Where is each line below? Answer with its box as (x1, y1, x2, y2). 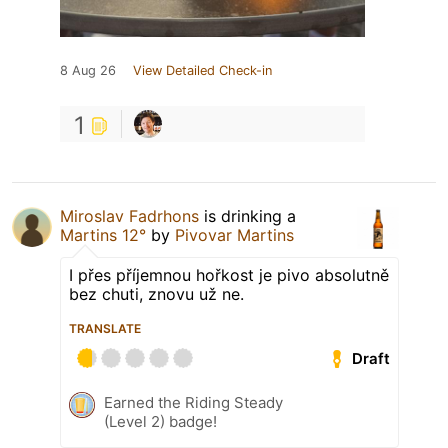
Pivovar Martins (175, 225, 294, 246)
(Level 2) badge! (104, 412, 217, 432)
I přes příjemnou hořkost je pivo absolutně (69, 265, 389, 286)
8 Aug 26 (60, 63, 116, 79)
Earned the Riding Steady (104, 393, 283, 413)
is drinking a (199, 206, 296, 227)
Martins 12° (60, 225, 146, 246)
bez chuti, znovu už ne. (69, 284, 244, 305)
